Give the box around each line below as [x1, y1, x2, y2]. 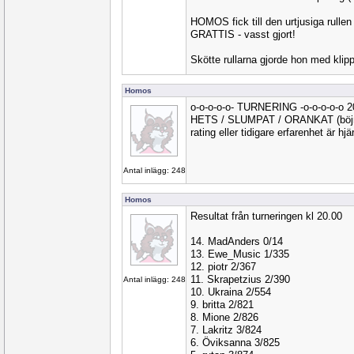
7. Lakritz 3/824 [190, 324, 262, 336]
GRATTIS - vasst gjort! [190, 28, 296, 40]
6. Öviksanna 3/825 [190, 337, 280, 348]
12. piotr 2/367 [190, 261, 256, 273]
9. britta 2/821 [190, 299, 254, 311]
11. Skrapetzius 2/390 [190, 273, 290, 285]
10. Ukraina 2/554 [190, 286, 271, 298]
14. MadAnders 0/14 [190, 235, 283, 247]
